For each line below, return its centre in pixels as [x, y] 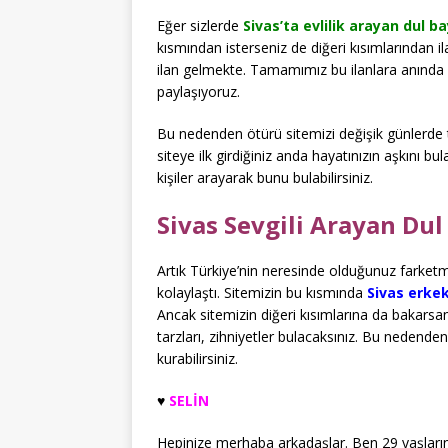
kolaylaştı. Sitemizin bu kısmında [262, 292]
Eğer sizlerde [200, 25]
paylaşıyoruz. [198, 91]
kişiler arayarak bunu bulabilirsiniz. [265, 177]
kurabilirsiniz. [197, 358]
